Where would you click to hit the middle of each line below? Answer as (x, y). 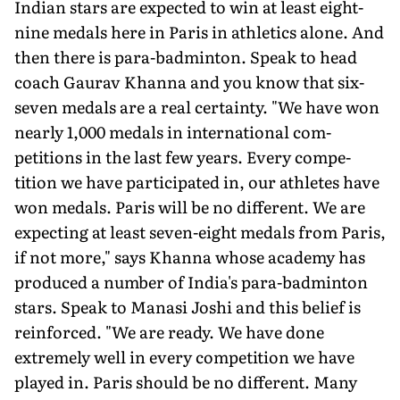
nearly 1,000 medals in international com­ (173, 131)
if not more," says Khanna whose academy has (190, 256)
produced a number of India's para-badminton (191, 281)
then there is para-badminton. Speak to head (186, 56)
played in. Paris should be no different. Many (186, 381)
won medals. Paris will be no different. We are (190, 206)
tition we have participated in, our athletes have (197, 181)
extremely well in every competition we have (184, 356)
